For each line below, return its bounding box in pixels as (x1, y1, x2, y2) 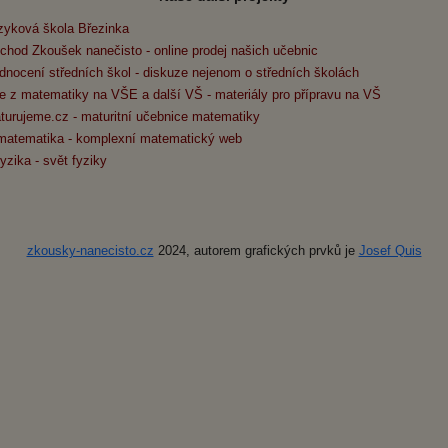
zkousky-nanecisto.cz (26, 242, 154, 258)
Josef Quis (358, 242, 422, 258)
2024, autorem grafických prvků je (153, 242, 359, 258)
